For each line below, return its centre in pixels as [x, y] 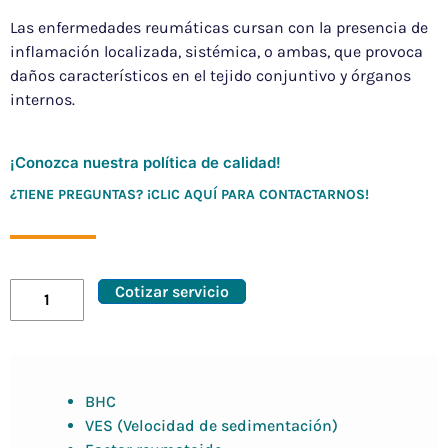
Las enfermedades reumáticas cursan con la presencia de [219, 28]
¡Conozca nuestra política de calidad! [145, 163]
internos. [42, 100]
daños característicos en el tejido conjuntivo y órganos [210, 76]
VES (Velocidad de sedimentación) [211, 426]
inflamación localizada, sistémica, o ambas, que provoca [216, 52]
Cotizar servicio [172, 292]
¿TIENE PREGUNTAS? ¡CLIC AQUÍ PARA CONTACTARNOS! [189, 195]
